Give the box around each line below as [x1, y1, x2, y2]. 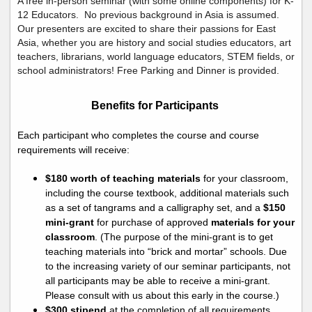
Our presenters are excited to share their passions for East [17, 23, 276, 35]
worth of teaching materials [68, 173, 201, 185]
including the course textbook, [45, 187, 177, 199]
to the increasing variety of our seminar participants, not [45, 260, 290, 272]
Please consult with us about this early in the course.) [45, 290, 279, 302]
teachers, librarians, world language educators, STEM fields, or [17, 51, 295, 63]
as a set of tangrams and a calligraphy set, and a [45, 202, 263, 214]
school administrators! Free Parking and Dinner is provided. [17, 65, 279, 77]
